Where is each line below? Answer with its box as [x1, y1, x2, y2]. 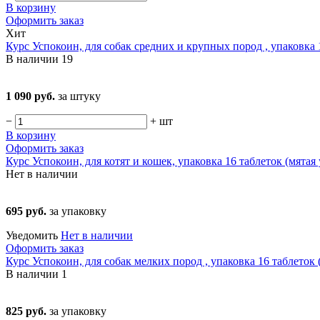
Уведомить [6, 229, 61, 242]
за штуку [58, 90, 101, 103]
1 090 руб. [6, 90, 58, 103]
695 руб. [6, 205, 49, 218]
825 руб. [6, 305, 49, 318]
